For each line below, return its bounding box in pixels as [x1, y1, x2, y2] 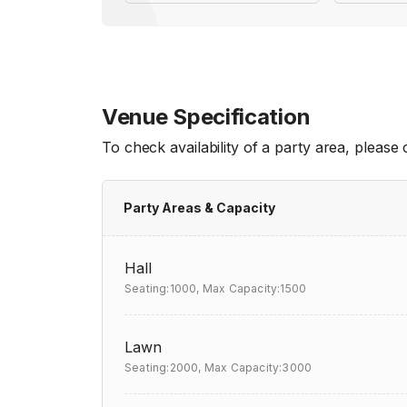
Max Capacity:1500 [202, 282, 307, 295]
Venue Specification [102, 104, 311, 130]
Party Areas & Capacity [124, 200, 275, 215]
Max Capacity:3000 [203, 361, 313, 374]
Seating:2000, [124, 361, 202, 374]
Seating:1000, [124, 282, 200, 295]
